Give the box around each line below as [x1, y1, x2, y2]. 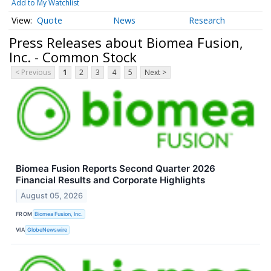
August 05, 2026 [21, 191, 83, 201]
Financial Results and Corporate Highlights [16, 174, 205, 186]
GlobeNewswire [27, 226, 68, 233]
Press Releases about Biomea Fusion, [9, 33, 243, 51]
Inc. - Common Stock [9, 47, 137, 66]
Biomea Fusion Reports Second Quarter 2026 [16, 163, 215, 175]
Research [189, 15, 226, 27]
